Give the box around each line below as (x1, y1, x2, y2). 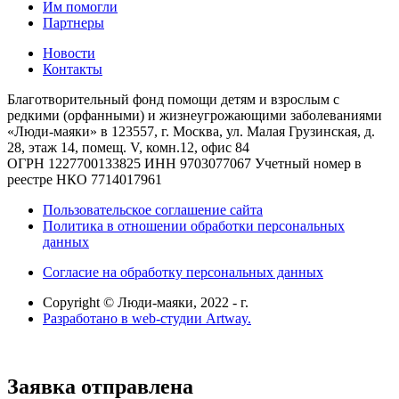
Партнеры (43, 14, 104, 30)
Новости (43, 45, 95, 61)
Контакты (43, 61, 102, 77)
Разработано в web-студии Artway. (43, 310, 251, 326)
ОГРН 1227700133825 (7, 155, 141, 171)
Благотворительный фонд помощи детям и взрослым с (7, 91, 339, 107)
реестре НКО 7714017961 (7, 171, 162, 187)
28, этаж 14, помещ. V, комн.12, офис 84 (7, 139, 249, 155)
